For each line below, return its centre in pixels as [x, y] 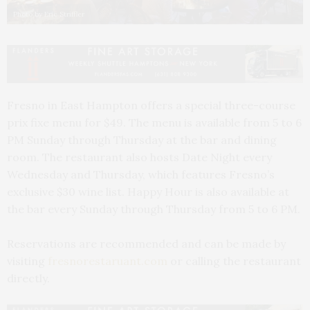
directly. [28, 278]
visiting [27, 261]
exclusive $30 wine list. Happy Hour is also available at [148, 191]
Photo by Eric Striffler [49, 15]
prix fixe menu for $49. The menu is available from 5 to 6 [154, 122]
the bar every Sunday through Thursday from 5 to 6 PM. [154, 209]
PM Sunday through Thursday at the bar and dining [142, 139]
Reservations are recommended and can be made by [146, 243]
